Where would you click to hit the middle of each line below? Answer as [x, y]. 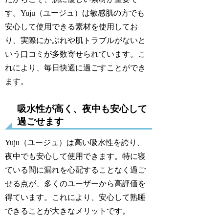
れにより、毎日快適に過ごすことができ [76, 68]
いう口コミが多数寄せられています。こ [76, 54]
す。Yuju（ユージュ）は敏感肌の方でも [75, 13]
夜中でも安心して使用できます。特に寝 [76, 156]
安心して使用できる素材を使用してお [72, 27]
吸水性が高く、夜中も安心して [82, 109]
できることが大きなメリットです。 [68, 211]
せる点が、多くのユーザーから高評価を [76, 183]
